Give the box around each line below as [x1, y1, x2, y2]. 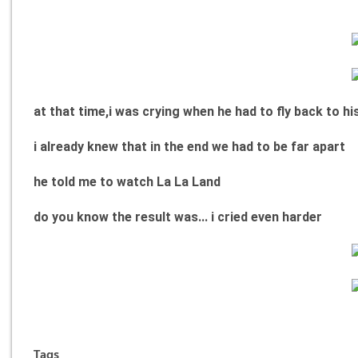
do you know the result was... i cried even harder [34, 209, 323, 225]
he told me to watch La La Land [34, 174, 221, 190]
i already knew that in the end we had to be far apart [34, 139, 346, 155]
